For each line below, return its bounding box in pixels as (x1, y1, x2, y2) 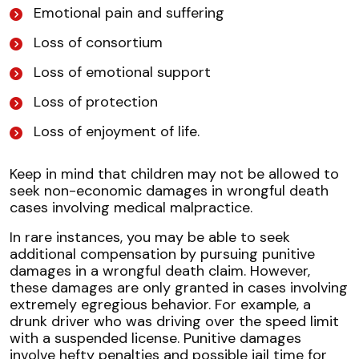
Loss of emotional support (34, 63, 211, 82)
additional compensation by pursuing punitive (10, 244, 315, 264)
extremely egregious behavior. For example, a (10, 295, 311, 314)
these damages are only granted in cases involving (10, 278, 348, 297)
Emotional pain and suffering (34, 3, 224, 22)
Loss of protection (34, 92, 158, 111)
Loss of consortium (34, 33, 163, 52)
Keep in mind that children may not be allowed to (10, 164, 339, 184)
